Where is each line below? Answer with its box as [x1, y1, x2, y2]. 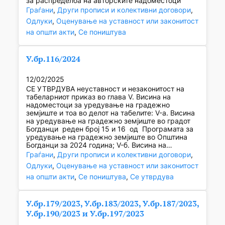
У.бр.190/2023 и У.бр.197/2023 [26, 208, 144, 219]
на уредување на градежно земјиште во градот [26, 117, 190, 126]
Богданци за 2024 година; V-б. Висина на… [26, 141, 172, 150]
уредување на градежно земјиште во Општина [26, 133, 187, 142]
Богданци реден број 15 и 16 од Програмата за [26, 125, 193, 134]
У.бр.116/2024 [26, 53, 80, 65]
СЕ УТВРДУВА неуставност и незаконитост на [26, 84, 184, 93]
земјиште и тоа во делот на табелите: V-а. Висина [26, 108, 195, 118]
